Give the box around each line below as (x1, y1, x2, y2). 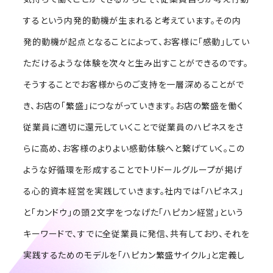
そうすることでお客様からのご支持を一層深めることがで (23, 78, 244, 91)
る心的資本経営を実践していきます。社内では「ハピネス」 (23, 185, 244, 197)
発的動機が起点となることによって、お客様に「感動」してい (23, 35, 250, 48)
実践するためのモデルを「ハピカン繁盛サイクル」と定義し (23, 249, 245, 261)
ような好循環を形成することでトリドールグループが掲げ (23, 163, 243, 176)
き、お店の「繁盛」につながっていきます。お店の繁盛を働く (23, 99, 244, 112)
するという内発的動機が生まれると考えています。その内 (23, 14, 241, 27)
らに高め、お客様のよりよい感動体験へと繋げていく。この (23, 142, 245, 155)
